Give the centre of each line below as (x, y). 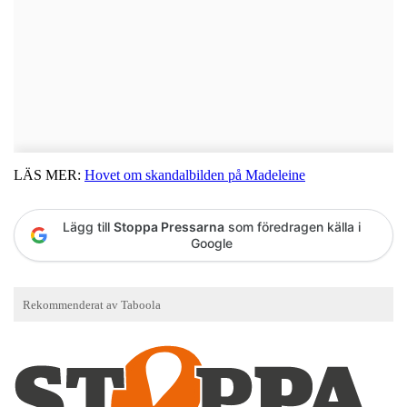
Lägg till (88, 226)
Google (212, 243)
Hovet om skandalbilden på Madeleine (195, 174)
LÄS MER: (49, 174)
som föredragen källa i (293, 226)
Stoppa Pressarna (169, 226)
